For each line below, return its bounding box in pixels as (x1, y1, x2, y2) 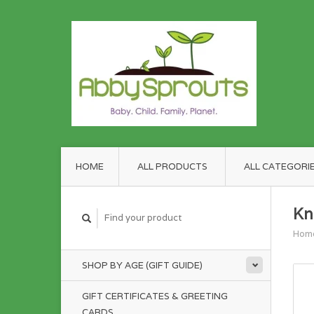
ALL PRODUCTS (137, 161, 207, 172)
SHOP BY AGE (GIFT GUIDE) (82, 259, 203, 271)
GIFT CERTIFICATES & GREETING (82, 290, 228, 302)
